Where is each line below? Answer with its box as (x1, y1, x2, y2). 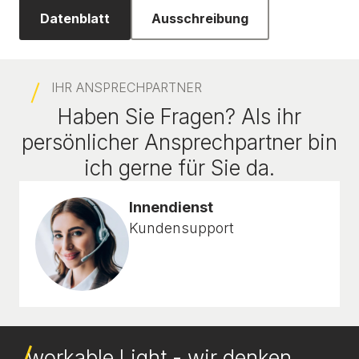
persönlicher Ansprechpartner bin (22, 130, 337, 155)
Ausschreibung (151, 10, 248, 26)
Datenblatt (40, 10, 110, 26)
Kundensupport (128, 220, 234, 236)
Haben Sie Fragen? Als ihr (58, 104, 301, 129)
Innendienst (128, 199, 213, 216)
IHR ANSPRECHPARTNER (51, 79, 202, 95)
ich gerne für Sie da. (84, 155, 275, 180)
